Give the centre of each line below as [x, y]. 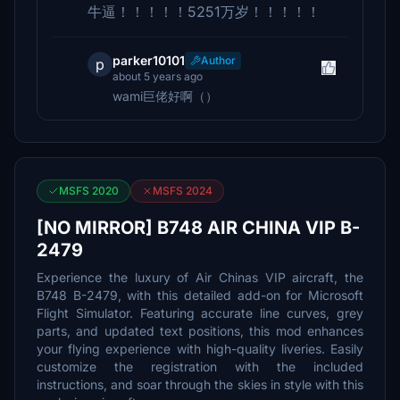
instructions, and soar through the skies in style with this [200, 384]
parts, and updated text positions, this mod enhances [200, 331]
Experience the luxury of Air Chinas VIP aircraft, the [200, 277]
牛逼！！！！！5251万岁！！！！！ [204, 12]
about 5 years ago [158, 76]
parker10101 [149, 60]
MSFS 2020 [89, 191]
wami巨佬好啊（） [165, 96]
